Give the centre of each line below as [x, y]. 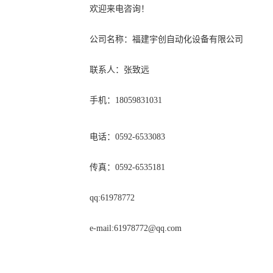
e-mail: [102, 228]
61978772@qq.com [148, 228]
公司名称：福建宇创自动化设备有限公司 [166, 39]
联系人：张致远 [121, 70]
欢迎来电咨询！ [119, 9]
